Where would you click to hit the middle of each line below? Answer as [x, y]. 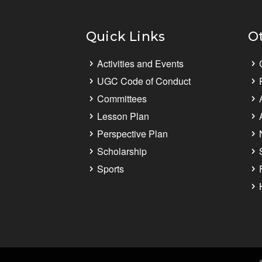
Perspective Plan [132, 133]
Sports [111, 168]
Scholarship [122, 151]
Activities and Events [140, 63]
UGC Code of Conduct [144, 81]
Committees [122, 98]
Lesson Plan [123, 116]
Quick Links [126, 36]
